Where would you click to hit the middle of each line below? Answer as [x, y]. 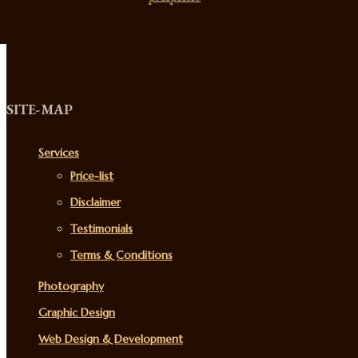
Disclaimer [95, 203]
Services [59, 153]
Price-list [92, 176]
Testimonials [101, 229]
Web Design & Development [111, 339]
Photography [71, 286]
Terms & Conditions [121, 255]
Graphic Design [77, 313]
